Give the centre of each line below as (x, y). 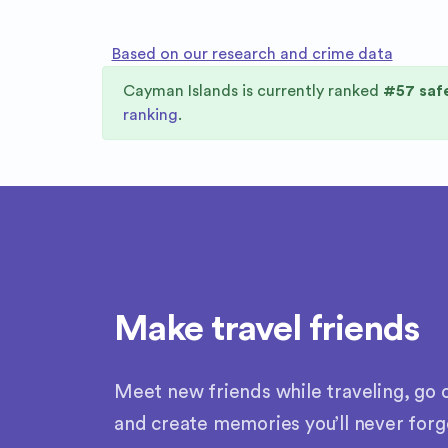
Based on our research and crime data (252, 54)
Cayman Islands (180, 91)
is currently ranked (308, 91)
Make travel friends (267, 329)
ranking (150, 115)
